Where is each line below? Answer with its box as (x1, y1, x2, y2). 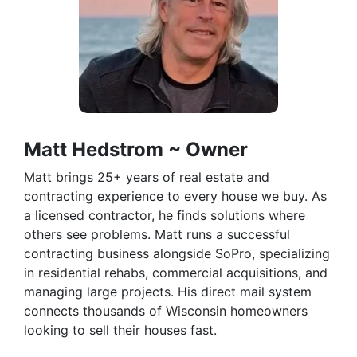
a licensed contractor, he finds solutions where (24, 207, 305, 224)
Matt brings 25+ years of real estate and (24, 169, 269, 186)
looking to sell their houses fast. (24, 322, 217, 339)
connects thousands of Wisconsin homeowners (24, 303, 308, 320)
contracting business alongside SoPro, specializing (24, 245, 330, 262)
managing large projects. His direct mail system (24, 284, 312, 300)
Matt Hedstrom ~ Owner (24, 138, 248, 162)
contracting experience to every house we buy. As (24, 188, 327, 205)
